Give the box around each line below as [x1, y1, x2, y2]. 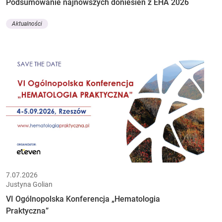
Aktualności [12, 20, 42, 28]
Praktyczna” [6, 206, 49, 216]
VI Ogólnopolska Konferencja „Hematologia [6, 194, 160, 204]
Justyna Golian [6, 180, 53, 188]
